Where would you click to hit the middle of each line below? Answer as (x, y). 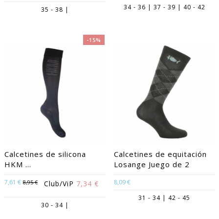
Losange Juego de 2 (152, 164)
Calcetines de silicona (45, 154)
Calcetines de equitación (160, 154)
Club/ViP (60, 184)
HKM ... (18, 164)
